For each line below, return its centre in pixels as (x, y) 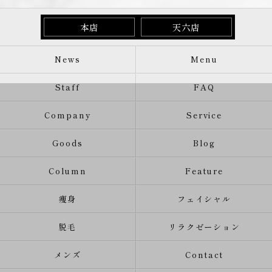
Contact (204, 255)
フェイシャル (204, 199)
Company (68, 115)
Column (68, 171)
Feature (204, 171)
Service (204, 115)
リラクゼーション (204, 227)
